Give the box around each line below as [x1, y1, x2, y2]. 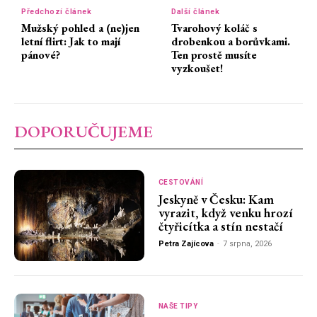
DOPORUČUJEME [14, 120, 153, 143]
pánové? [21, 47, 60, 63]
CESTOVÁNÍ [158, 178, 204, 187]
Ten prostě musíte [171, 47, 258, 63]
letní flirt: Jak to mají [21, 34, 120, 50]
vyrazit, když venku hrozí [158, 204, 293, 221]
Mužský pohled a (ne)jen [21, 21, 139, 36]
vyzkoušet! [171, 61, 224, 76]
